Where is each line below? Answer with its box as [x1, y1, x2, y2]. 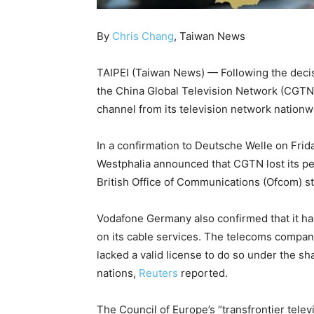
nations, [97, 266, 139, 280]
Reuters [139, 266, 178, 280]
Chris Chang [112, 29, 174, 43]
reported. [178, 266, 228, 280]
